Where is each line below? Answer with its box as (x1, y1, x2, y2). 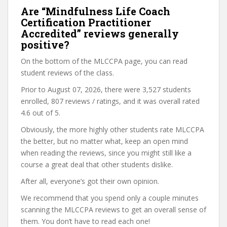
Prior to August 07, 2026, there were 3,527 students (21, 85, 191, 94)
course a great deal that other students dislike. (21, 160, 173, 169)
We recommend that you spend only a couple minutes (21, 193, 199, 203)
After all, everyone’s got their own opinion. (21, 176, 159, 186)
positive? (21, 38, 69, 51)
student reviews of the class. (21, 68, 114, 78)
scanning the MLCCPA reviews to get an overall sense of (21, 205, 206, 214)
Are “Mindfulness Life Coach (21, 5, 170, 18)
